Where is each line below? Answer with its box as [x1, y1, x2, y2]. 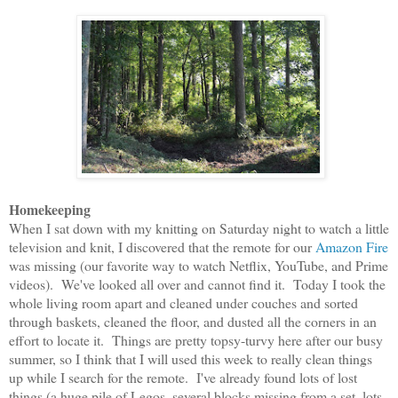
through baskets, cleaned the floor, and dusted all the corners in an [9, 311, 377, 330]
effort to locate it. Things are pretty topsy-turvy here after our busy [9, 330, 383, 349]
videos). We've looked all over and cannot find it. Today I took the [9, 274, 386, 293]
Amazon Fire [315, 236, 388, 256]
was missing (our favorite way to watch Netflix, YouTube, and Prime [9, 255, 388, 275]
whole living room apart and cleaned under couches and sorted [9, 292, 358, 312]
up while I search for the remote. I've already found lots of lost [9, 367, 357, 386]
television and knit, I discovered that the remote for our [9, 236, 315, 256]
